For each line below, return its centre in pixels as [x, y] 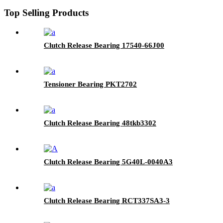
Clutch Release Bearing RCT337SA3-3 [107, 200]
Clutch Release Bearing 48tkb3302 [100, 123]
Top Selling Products [46, 13]
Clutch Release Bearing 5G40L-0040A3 [108, 162]
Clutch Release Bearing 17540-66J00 [104, 45]
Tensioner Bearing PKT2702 [90, 84]
